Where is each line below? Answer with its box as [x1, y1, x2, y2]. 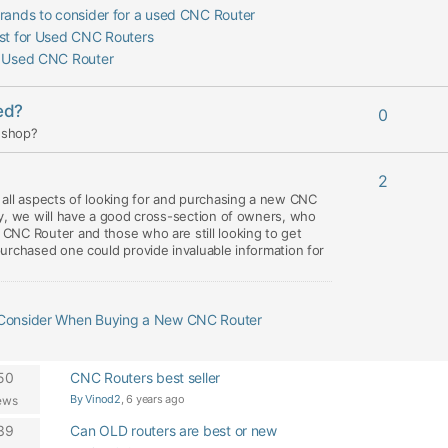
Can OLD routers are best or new [70, 422, 277, 439]
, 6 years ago [120, 392, 185, 406]
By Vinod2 [70, 392, 121, 406]
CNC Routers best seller [70, 369, 221, 386]
